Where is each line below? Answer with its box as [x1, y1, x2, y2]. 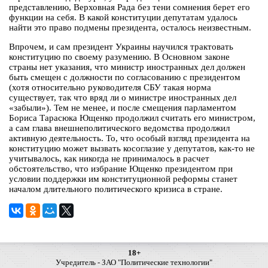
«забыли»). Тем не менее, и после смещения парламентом [9, 103, 236, 113]
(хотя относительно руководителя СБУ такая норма [9, 83, 211, 93]
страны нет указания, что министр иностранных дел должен [9, 62, 245, 72]
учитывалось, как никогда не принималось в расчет [9, 154, 209, 164]
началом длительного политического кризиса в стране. [9, 184, 223, 194]
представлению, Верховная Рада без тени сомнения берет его [9, 2, 250, 13]
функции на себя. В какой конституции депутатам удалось [9, 13, 237, 23]
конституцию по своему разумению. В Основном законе [9, 52, 230, 62]
